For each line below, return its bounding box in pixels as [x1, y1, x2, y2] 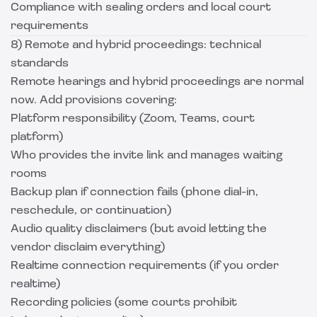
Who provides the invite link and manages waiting [11, 150, 282, 161]
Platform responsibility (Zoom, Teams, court [11, 113, 255, 125]
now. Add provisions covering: [11, 95, 177, 106]
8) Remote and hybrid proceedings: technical [11, 40, 261, 51]
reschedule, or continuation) [11, 205, 171, 217]
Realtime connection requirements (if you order [11, 260, 279, 272]
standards [11, 58, 69, 69]
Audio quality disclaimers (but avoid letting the [11, 224, 267, 235]
